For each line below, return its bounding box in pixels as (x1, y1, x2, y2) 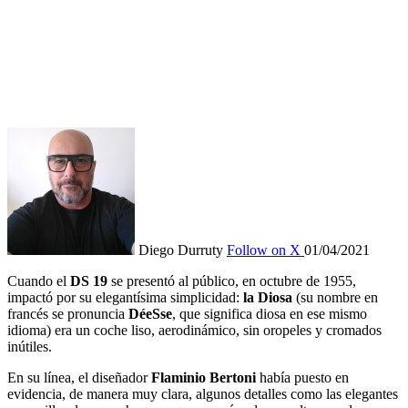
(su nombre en (292, 289, 378, 305)
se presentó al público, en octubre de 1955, (107, 272, 356, 289)
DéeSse (128, 305, 172, 321)
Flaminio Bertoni (151, 369, 256, 385)
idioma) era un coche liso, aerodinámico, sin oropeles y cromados (7, 321, 382, 338)
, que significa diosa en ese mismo (172, 305, 367, 321)
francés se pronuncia (7, 305, 128, 321)
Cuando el (7, 272, 70, 289)
